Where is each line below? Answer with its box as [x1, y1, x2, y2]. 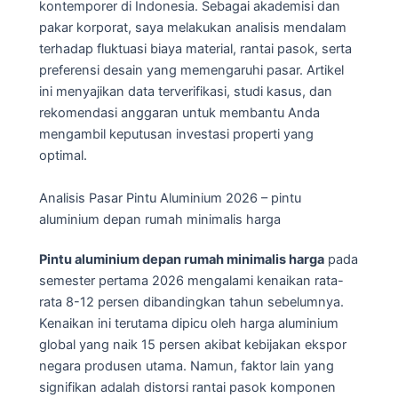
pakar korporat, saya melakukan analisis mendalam [39, 20, 346, 36]
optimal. [39, 147, 87, 164]
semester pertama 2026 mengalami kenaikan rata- [39, 273, 344, 290]
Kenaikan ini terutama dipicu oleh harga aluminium [39, 315, 338, 332]
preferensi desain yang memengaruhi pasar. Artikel [39, 62, 344, 79]
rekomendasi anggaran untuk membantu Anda [39, 105, 320, 122]
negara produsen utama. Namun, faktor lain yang [39, 358, 334, 375]
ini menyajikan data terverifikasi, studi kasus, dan [39, 84, 332, 100]
